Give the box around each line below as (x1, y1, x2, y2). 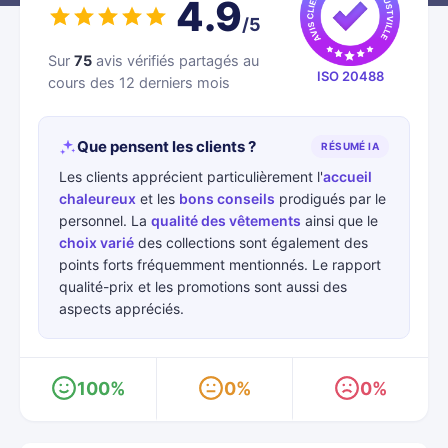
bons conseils (179, 190, 275, 207)
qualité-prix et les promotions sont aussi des (59, 278, 347, 295)
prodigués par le (275, 190, 386, 207)
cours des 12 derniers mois (48, 74, 230, 92)
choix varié (59, 234, 134, 251)
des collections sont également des (134, 234, 368, 251)
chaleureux (59, 190, 136, 207)
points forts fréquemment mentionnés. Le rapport (59, 256, 381, 273)
